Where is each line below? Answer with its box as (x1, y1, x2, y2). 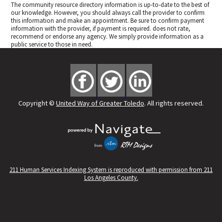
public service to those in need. (11, 40, 93, 49)
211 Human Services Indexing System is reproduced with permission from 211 (9, 165, 213, 173)
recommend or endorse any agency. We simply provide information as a (11, 32, 204, 41)
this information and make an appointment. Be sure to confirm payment (11, 16, 205, 25)
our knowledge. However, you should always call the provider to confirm (11, 8, 205, 17)
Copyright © (18, 99, 55, 108)
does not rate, (153, 24, 191, 33)
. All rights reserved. (144, 99, 204, 108)
